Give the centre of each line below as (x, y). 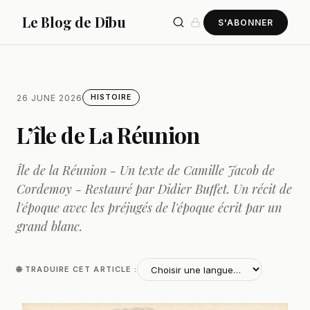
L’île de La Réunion (108, 135)
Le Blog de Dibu (74, 22)
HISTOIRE (111, 98)
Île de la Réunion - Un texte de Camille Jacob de (146, 171)
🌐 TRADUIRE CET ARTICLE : (77, 270)
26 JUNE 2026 (49, 98)
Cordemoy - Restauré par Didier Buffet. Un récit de (154, 189)
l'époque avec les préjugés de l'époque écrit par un (149, 208)
